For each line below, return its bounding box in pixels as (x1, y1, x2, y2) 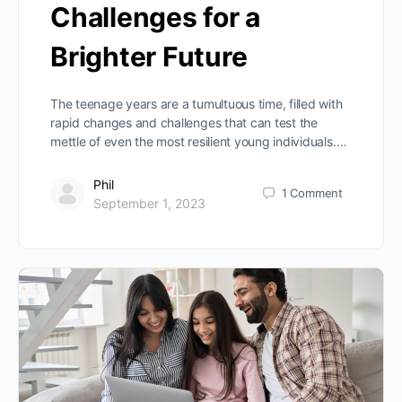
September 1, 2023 (93, 195, 205, 211)
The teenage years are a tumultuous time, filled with (50, 95, 343, 111)
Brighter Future (50, 39, 248, 73)
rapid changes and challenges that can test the (50, 114, 318, 130)
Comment (290, 186, 343, 201)
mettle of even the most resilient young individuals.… (50, 133, 347, 149)
